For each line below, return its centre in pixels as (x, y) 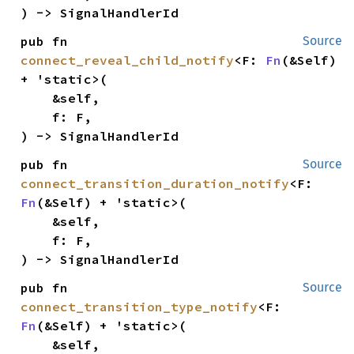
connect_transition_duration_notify (155, 184)
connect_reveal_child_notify (128, 60)
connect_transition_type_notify (139, 307)
